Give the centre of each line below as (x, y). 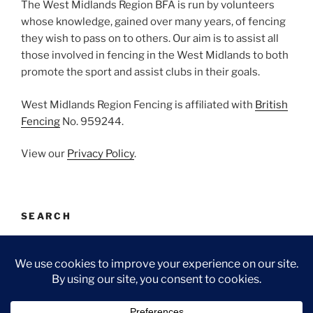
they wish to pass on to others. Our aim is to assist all (150, 39)
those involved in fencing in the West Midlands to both (155, 56)
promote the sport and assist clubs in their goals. (140, 72)
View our (44, 154)
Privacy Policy (101, 154)
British (271, 104)
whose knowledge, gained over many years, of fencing (153, 22)
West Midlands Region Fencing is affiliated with (138, 104)
